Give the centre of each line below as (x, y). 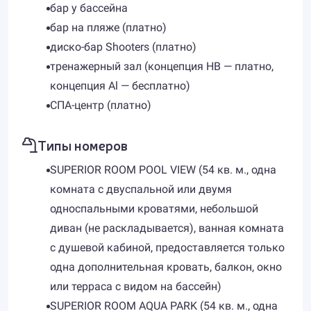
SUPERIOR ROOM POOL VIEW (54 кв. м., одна (163, 170)
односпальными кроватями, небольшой (154, 209)
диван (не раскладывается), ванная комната (167, 228)
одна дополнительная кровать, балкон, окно (166, 267)
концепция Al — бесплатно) (120, 86)
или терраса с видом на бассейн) (136, 286)
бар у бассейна (89, 8)
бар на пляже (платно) (108, 27)
